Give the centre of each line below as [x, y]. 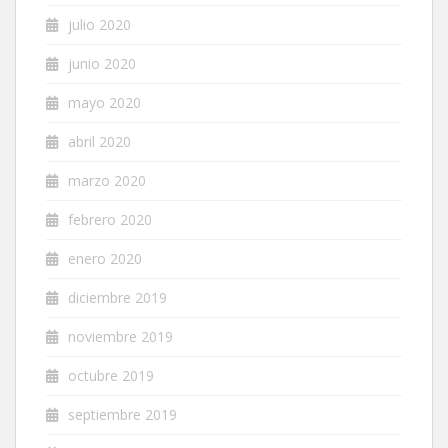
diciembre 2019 [117, 297]
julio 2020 [99, 24]
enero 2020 [105, 258]
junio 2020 [102, 63]
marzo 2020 [107, 180]
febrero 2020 [110, 219]
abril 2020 [99, 141]
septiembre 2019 [122, 414]
